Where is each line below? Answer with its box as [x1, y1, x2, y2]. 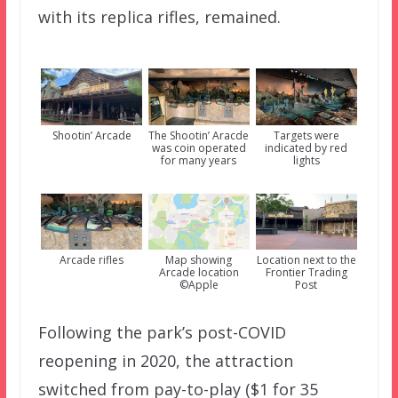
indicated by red [265, 139, 348, 155]
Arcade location [158, 264, 239, 280]
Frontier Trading [265, 264, 347, 280]
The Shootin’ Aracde [148, 127, 250, 143]
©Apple [179, 276, 219, 292]
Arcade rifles [60, 251, 124, 267]
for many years [161, 152, 237, 168]
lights [292, 152, 320, 168]
